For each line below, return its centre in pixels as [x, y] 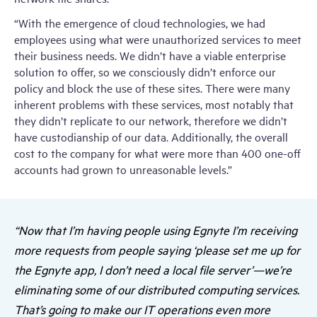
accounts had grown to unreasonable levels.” [123, 169]
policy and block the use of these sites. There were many [152, 88]
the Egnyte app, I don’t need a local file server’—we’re [153, 269]
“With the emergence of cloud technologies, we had [140, 23]
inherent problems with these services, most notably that [154, 104]
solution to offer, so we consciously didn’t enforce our [145, 71]
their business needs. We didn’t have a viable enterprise [150, 55]
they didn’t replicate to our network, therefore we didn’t [151, 120]
